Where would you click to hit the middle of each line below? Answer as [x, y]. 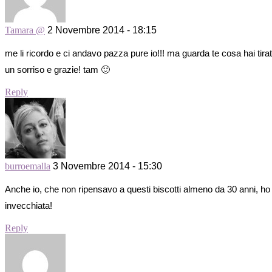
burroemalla [28, 166]
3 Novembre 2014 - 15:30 [107, 166]
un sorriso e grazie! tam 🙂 [57, 70]
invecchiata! [29, 206]
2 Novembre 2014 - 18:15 [102, 30]
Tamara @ [25, 30]
